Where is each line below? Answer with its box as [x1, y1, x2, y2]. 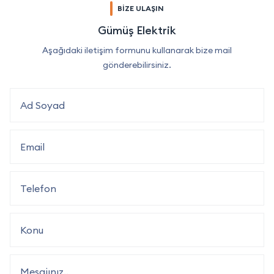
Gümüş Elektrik [98, 23, 176, 38]
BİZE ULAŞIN [117, 4, 164, 13]
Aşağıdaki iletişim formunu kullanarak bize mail [42, 45, 232, 56]
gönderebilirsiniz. [103, 59, 171, 71]
